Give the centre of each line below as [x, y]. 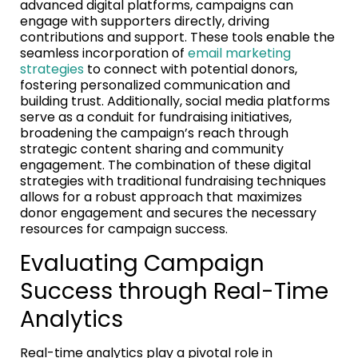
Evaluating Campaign [142, 263]
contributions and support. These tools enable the [177, 37]
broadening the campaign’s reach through [154, 133]
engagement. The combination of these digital [165, 165]
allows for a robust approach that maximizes [161, 197]
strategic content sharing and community [152, 149]
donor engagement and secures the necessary [168, 213]
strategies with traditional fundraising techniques [173, 181]
